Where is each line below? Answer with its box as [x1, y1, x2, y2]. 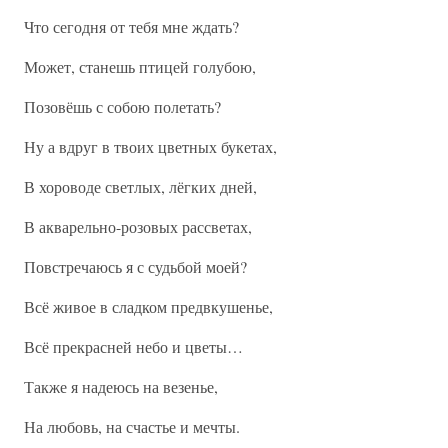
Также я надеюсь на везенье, [24, 376, 218, 397]
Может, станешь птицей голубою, [24, 56, 256, 77]
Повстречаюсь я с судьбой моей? [24, 256, 247, 277]
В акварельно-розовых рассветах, [24, 216, 252, 237]
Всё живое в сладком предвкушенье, [24, 296, 273, 317]
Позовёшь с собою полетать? [24, 96, 221, 117]
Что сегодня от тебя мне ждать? [24, 16, 239, 37]
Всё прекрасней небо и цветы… [24, 336, 243, 357]
